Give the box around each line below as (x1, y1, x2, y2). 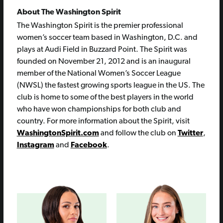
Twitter (177, 129, 203, 138)
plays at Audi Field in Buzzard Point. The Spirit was (16, 46, 187, 54)
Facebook (70, 141, 107, 150)
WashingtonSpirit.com (16, 129, 99, 138)
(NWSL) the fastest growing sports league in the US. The (16, 82, 205, 90)
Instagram (16, 141, 54, 150)
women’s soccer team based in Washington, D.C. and (16, 34, 198, 42)
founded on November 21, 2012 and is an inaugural (16, 58, 191, 66)
